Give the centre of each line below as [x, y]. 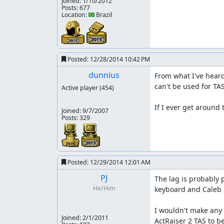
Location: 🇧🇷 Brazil [87, 15]
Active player [80, 88]
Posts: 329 [76, 118]
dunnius [104, 75]
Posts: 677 [76, 8]
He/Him [104, 188]
